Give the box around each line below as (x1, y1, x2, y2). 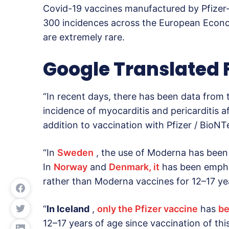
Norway (54, 161, 87, 172)
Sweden (57, 147, 94, 158)
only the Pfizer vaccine (97, 203, 198, 214)
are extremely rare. (43, 31, 125, 42)
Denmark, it (109, 161, 159, 172)
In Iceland (47, 203, 89, 214)
